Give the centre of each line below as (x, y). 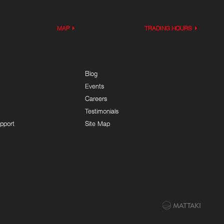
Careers (96, 98)
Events (95, 86)
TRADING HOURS (168, 28)
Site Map (98, 123)
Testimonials (102, 111)
